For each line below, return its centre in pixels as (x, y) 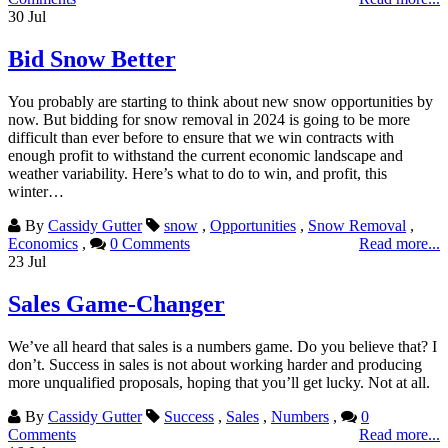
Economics (43, 244)
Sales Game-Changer (116, 304)
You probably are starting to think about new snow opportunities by (220, 102)
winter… (36, 192)
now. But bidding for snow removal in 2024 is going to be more (209, 120)
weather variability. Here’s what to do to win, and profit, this (197, 174)
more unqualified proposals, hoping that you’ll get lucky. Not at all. (219, 382)
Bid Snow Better (92, 59)
